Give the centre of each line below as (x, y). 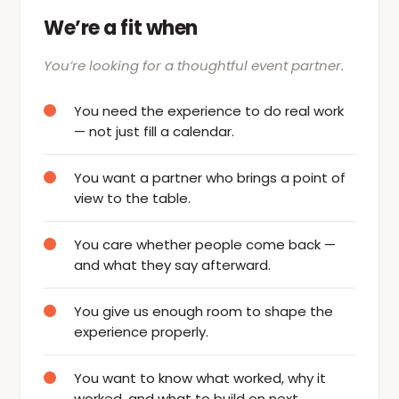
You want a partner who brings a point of (210, 178)
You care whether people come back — (205, 244)
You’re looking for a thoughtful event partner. (194, 65)
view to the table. (132, 198)
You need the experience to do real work (209, 111)
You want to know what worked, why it (200, 378)
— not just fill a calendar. (154, 131)
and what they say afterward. (172, 265)
